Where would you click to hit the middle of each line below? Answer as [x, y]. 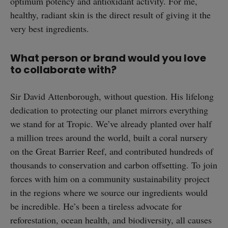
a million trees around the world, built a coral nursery [109, 137]
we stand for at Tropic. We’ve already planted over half [111, 123]
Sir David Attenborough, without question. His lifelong [112, 96]
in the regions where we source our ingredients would [109, 192]
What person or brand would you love [108, 58]
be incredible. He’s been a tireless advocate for [96, 206]
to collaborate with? [63, 70]
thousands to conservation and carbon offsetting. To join [114, 165]
